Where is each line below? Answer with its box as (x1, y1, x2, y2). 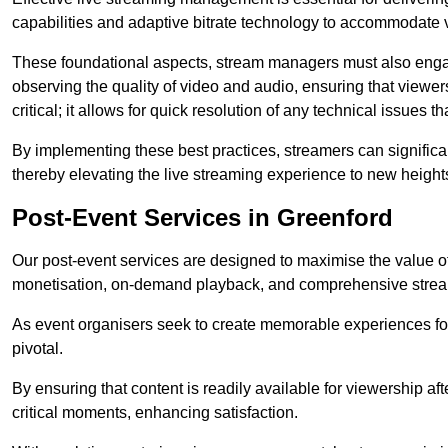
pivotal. (12, 340, 63, 358)
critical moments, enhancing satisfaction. (12, 404, 298, 422)
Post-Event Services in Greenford (12, 204, 393, 232)
